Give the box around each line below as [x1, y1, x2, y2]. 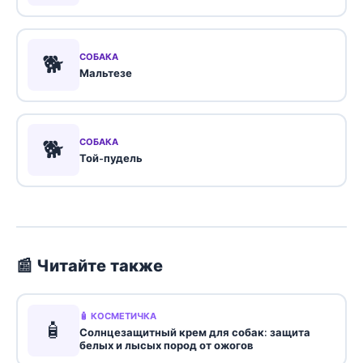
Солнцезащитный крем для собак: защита [79, 325, 310, 339]
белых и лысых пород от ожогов [79, 338, 254, 352]
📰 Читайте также [16, 256, 163, 275]
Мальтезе [79, 66, 132, 79]
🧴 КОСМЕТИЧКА [79, 310, 156, 322]
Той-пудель [79, 152, 143, 164]
